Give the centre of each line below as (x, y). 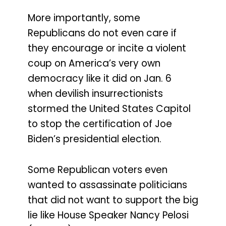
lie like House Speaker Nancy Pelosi (108, 215)
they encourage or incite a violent (107, 48)
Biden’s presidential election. (95, 139)
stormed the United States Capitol (109, 108)
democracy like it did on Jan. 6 (100, 78)
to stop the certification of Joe (100, 124)
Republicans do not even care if (102, 33)
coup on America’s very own (94, 63)
